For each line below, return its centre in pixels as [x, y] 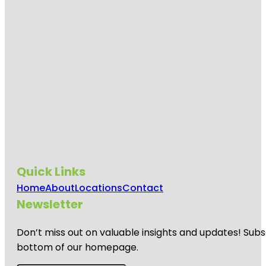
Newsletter [50, 204]
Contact [143, 188]
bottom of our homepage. [77, 247]
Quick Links [51, 171]
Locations [99, 188]
